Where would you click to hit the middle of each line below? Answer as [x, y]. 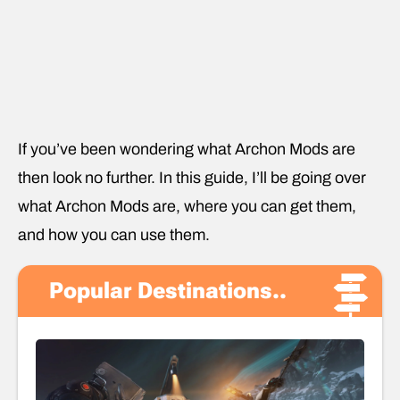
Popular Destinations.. [168, 291]
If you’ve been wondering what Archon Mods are [187, 150]
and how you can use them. [114, 235]
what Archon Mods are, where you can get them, [187, 207]
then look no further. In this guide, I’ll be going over [192, 178]
